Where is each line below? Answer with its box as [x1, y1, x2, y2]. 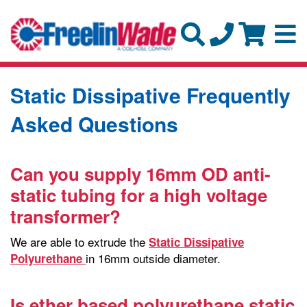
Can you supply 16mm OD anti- [10, 160, 271, 186]
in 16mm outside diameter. [86, 249, 221, 267]
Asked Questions [10, 108, 178, 138]
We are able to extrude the [10, 232, 149, 250]
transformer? [10, 203, 121, 229]
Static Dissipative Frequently [10, 79, 291, 110]
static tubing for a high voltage [10, 182, 267, 208]
